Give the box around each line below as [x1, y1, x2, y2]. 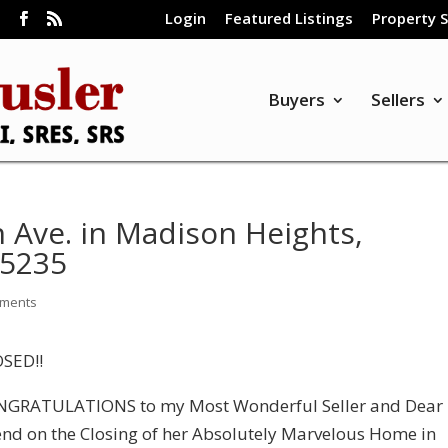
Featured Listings [224, 8, 353, 29]
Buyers [267, 87, 325, 111]
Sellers [370, 87, 425, 111]
